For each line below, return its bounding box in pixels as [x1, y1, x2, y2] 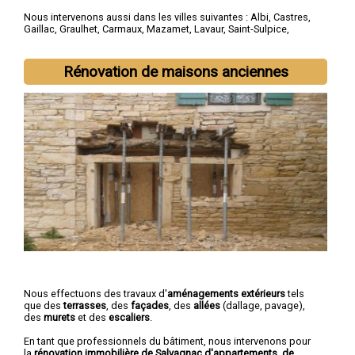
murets [44, 311, 75, 323]
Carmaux [102, 23, 142, 36]
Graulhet [59, 23, 97, 36]
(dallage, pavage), [220, 299, 305, 311]
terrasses [63, 299, 106, 311]
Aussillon [78, 35, 120, 48]
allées [193, 299, 220, 311]
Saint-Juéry [24, 35, 73, 48]
